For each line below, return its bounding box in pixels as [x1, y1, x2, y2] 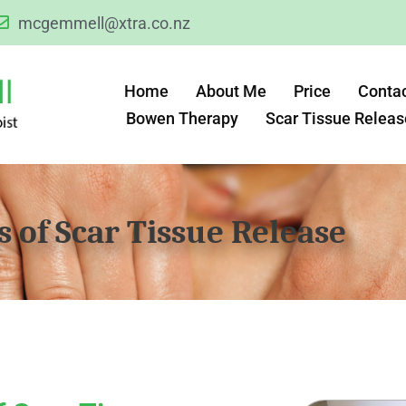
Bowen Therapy [126, 108, 239, 128]
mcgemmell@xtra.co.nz [18, 13, 190, 33]
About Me [196, 81, 267, 101]
